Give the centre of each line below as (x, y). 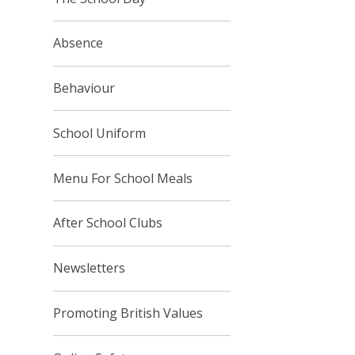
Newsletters (90, 268)
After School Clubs (108, 223)
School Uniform (100, 133)
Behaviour (84, 88)
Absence (78, 43)
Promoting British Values (128, 313)
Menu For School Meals (123, 178)
